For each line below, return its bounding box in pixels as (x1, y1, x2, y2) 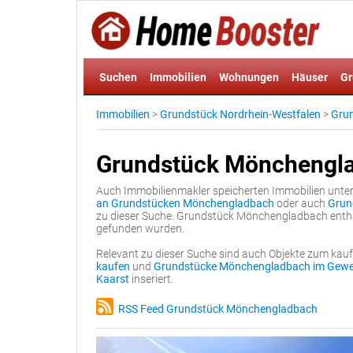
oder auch (274, 197, 328, 210)
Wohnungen (219, 71, 279, 84)
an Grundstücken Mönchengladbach (96, 197, 274, 210)
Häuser (292, 71, 328, 84)
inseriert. (129, 273, 173, 285)
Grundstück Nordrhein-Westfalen (160, 108, 321, 121)
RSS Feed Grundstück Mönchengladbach (113, 303, 318, 315)
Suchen (99, 71, 137, 84)
